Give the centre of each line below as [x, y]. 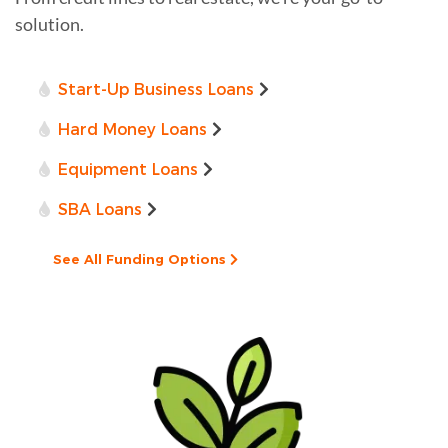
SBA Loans [100, 209]
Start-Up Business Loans [156, 89]
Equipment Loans [128, 169]
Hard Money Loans [132, 129]
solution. [49, 23]
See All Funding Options [141, 258]
